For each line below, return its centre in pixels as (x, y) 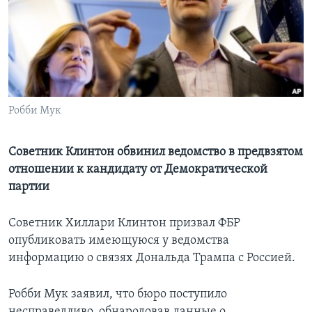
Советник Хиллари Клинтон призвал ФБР (124, 224)
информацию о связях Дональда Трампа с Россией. (152, 258)
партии (29, 187)
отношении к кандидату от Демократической (138, 170)
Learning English (54, 25)
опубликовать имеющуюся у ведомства (119, 241)
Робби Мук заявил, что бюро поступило (118, 295)
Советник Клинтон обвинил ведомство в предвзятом (156, 153)
